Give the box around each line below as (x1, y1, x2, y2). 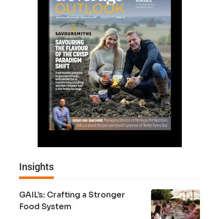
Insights (19, 160, 54, 173)
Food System (19, 201, 71, 212)
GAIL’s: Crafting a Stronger (19, 189, 125, 200)
